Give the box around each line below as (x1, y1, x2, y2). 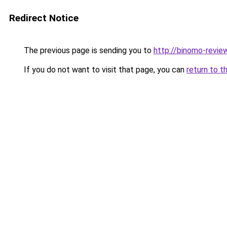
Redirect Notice (9, 12, 79, 24)
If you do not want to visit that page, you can (22, 65, 186, 74)
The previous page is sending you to (22, 46, 154, 55)
